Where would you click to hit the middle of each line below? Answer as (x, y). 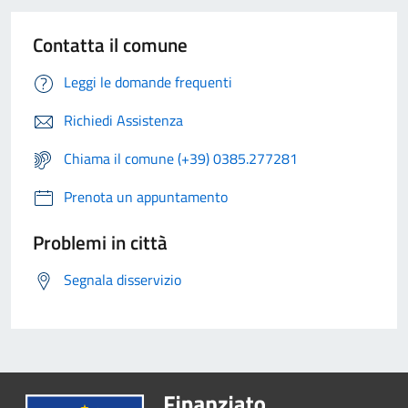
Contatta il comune (110, 45)
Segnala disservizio (122, 280)
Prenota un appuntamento (146, 197)
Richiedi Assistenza (123, 121)
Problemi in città (100, 243)
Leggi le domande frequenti (148, 82)
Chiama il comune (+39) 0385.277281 (181, 159)
